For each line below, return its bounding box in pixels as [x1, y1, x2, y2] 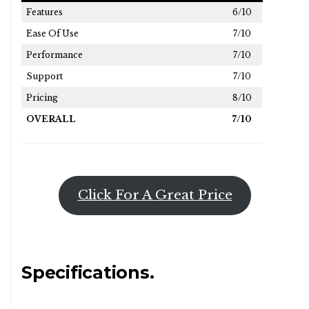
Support [26, 70, 63, 81]
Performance [26, 49, 83, 60]
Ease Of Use [26, 28, 79, 39]
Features [26, 6, 63, 17]
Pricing [26, 92, 58, 103]
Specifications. [21, 261, 154, 283]
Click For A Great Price [77, 187, 232, 203]
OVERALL [26, 113, 76, 124]
